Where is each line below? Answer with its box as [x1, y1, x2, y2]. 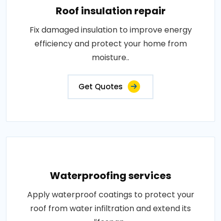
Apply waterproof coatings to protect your [27, 189, 194, 200]
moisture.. [92, 52, 129, 63]
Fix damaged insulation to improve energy [29, 24, 192, 36]
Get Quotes [78, 81, 123, 92]
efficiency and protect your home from [34, 38, 187, 49]
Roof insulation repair [55, 4, 166, 18]
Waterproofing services [50, 169, 171, 183]
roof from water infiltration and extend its [30, 203, 191, 214]
